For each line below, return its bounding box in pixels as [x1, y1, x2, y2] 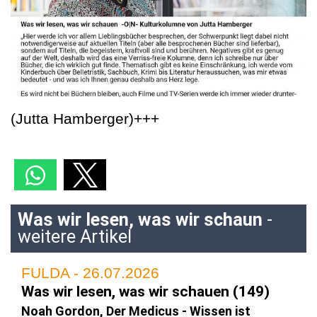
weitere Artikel [18, 226, 132, 247]
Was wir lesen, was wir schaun [18, 209, 263, 230]
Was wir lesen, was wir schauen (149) [21, 282, 270, 300]
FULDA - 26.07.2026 [21, 264, 159, 281]
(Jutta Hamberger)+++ [11, 110, 159, 127]
